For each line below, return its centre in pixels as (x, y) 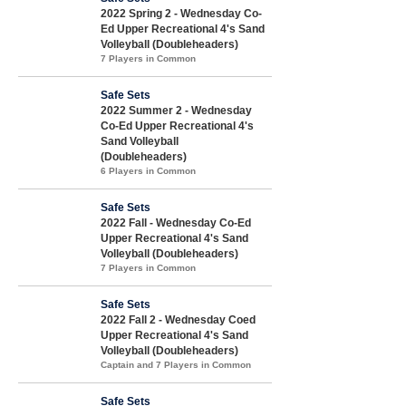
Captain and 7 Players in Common (176, 364)
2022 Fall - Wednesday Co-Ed (176, 222)
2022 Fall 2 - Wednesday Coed (178, 319)
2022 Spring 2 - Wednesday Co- (181, 13)
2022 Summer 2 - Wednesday (176, 110)
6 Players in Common (148, 170)
